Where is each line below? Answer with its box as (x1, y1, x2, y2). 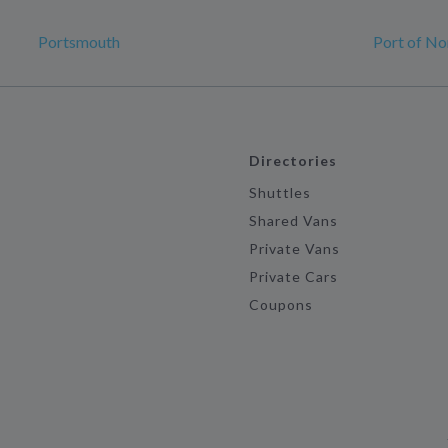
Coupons (248, 296, 314, 313)
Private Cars (248, 268, 339, 285)
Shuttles (248, 184, 312, 201)
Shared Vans (248, 212, 339, 229)
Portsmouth (38, 32, 120, 51)
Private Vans (248, 240, 341, 257)
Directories (248, 152, 338, 169)
